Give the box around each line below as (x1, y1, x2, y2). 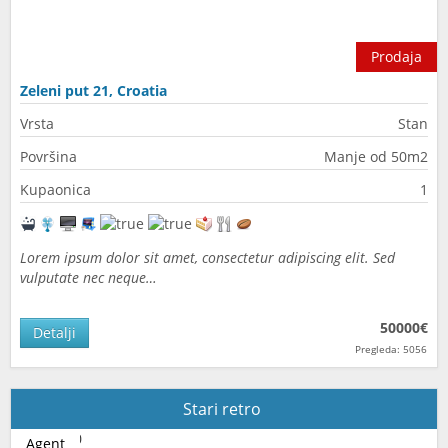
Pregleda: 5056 (355, 342, 427, 356)
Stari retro (183, 398, 265, 420)
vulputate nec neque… (20, 268, 157, 287)
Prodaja (371, 47, 422, 66)
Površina (20, 147, 77, 166)
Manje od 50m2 (324, 147, 428, 166)
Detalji (33, 323, 76, 342)
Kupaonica (20, 180, 91, 199)
